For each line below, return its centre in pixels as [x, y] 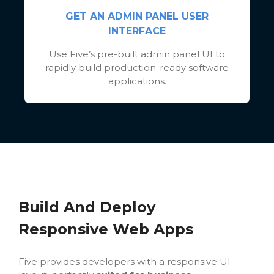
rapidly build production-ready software [137, 67]
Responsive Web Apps [106, 229]
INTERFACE [137, 31]
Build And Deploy [87, 207]
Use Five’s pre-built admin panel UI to [137, 54]
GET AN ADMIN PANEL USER [137, 16]
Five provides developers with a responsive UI [124, 261]
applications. [137, 81]
